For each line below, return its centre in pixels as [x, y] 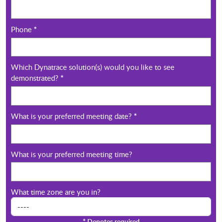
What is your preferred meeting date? [72, 116]
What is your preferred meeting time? [72, 154]
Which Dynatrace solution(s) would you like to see [93, 67]
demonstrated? [36, 78]
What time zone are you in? [56, 192]
